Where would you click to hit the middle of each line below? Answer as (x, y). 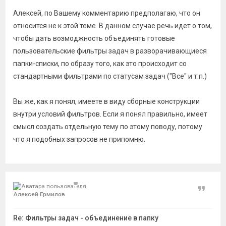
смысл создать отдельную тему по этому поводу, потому (108, 127)
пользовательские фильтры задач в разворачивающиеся (110, 51)
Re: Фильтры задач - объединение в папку (86, 218)
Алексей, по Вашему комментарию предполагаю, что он (107, 13)
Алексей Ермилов (39, 194)
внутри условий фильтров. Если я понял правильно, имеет (110, 114)
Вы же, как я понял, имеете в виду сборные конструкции (106, 101)
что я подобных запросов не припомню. (79, 139)
